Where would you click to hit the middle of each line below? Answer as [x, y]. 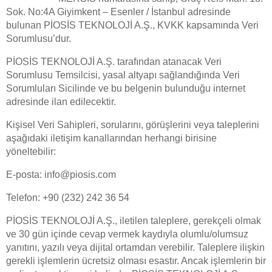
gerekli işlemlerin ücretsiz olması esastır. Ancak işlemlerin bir [136, 261]
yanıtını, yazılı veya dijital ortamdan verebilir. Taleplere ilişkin [135, 247]
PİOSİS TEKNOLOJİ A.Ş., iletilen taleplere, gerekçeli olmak [134, 221]
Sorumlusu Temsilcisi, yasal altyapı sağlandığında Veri [123, 75]
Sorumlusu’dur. [39, 39]
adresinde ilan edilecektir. [61, 102]
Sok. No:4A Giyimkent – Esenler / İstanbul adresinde [118, 12]
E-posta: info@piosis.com [61, 175]
